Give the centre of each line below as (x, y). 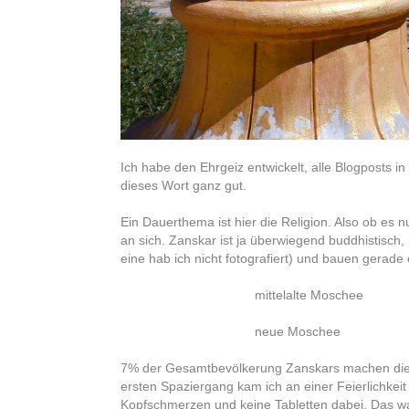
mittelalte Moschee (309, 295)
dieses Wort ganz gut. (184, 186)
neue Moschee (297, 332)
